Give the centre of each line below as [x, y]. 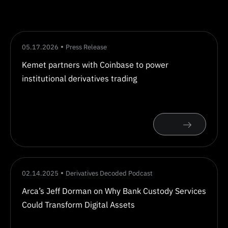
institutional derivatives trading [79, 78]
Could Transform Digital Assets [78, 205]
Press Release [86, 47]
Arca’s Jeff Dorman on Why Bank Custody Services [114, 191]
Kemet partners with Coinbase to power [95, 65]
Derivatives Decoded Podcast [109, 173]
